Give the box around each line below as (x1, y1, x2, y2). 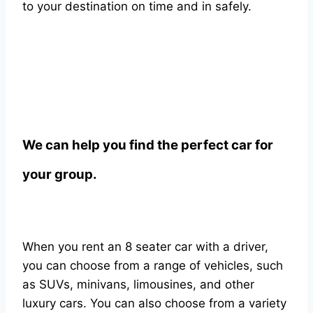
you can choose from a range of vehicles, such (22, 258, 283, 272)
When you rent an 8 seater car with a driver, (22, 239, 268, 254)
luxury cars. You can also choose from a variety (22, 296, 286, 310)
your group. (22, 166, 97, 182)
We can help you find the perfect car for (22, 136, 273, 153)
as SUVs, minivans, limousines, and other (22, 277, 254, 291)
